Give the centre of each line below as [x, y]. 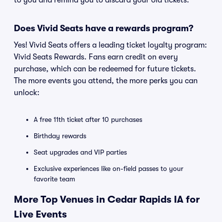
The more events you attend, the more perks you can [106, 81]
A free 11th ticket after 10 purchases [88, 119]
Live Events [40, 214]
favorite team [55, 179]
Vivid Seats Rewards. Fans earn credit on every [96, 57]
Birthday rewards [60, 136]
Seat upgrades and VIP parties [80, 152]
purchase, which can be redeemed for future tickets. [105, 69]
